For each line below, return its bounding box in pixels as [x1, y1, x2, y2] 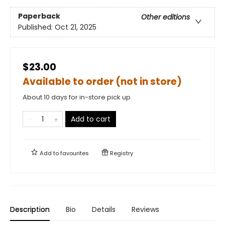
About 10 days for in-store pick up [23, 92, 131, 102]
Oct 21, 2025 [55, 22, 96, 32]
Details [92, 204, 116, 214]
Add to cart [71, 114, 110, 124]
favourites [60, 149, 89, 157]
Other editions [141, 12, 190, 22]
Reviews [132, 204, 159, 214]
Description [10, 204, 50, 214]
